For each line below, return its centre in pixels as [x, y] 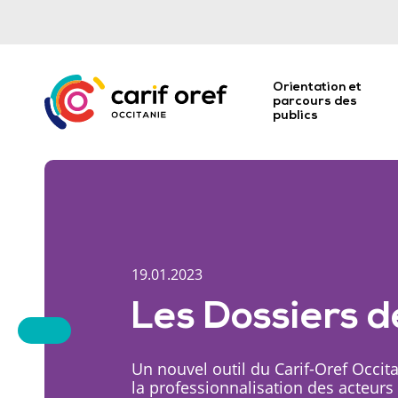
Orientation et [317, 88]
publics [295, 116]
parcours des [314, 102]
